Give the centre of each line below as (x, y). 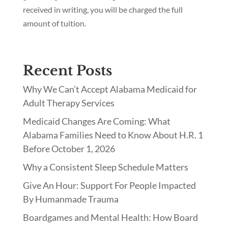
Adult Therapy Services (68, 103)
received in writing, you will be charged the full (103, 10)
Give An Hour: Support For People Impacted (109, 186)
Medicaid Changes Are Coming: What (96, 121)
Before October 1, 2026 (69, 149)
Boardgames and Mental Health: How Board (110, 218)
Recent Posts (67, 71)
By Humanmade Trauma (70, 199)
